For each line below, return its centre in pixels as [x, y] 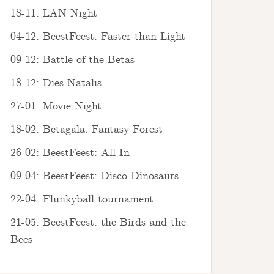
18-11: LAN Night [54, 13]
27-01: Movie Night [56, 106]
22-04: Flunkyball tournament [82, 199]
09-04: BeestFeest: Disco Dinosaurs [94, 176]
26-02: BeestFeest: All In [70, 153]
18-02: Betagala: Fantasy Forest [87, 129]
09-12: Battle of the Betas [72, 60]
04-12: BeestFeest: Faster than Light [98, 36]
